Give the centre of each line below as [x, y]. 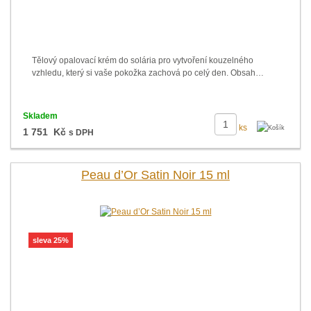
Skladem [40, 116]
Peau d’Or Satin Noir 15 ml [155, 175]
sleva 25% [51, 240]
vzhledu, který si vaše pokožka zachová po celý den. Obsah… [148, 73]
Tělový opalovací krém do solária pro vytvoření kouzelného [143, 60]
